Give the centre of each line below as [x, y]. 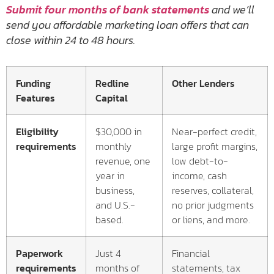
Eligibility [37, 131]
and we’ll [233, 9]
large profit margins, [215, 146]
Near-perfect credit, [214, 131]
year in [110, 176]
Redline [112, 83]
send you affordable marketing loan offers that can [128, 25]
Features [35, 98]
